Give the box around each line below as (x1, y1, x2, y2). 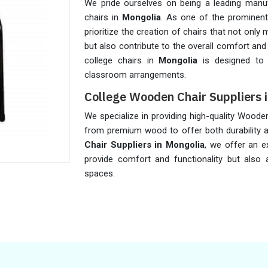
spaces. (84, 168, 115, 179)
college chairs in (84, 55, 159, 66)
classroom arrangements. (84, 69, 186, 80)
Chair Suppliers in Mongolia (84, 139, 205, 150)
